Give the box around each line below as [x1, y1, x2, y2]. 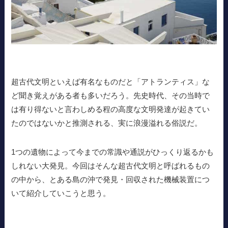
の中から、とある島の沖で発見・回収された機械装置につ [11, 175, 210, 184]
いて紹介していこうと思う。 [11, 188, 111, 197]
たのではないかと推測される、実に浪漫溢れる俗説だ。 [11, 118, 203, 127]
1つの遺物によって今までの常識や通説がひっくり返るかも [11, 147, 214, 156]
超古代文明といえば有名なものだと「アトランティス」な [11, 77, 210, 86]
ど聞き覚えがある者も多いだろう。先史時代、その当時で [11, 91, 210, 100]
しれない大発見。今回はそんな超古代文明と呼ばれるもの [11, 161, 210, 170]
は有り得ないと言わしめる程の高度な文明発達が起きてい [11, 104, 210, 113]
